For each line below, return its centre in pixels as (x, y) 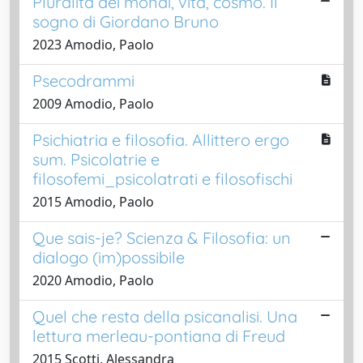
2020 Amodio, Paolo (93, 280)
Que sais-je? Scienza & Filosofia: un (162, 237)
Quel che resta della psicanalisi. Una (165, 316)
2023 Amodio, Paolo (93, 44)
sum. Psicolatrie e (96, 159)
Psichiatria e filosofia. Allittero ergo (161, 139)
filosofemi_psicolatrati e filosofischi (162, 178)
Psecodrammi (83, 80)
